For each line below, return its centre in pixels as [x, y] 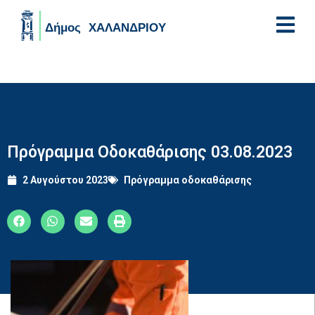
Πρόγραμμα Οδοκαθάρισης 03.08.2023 [150, 152]
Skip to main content [61, 69]
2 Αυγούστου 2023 [65, 180]
